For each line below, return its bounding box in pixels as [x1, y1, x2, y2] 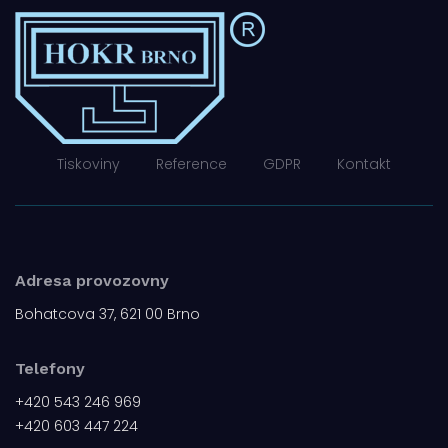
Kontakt [337, 154, 391, 174]
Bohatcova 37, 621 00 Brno [15, 304, 200, 324]
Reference [156, 154, 227, 174]
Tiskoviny [57, 154, 120, 174]
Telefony [15, 359, 85, 378]
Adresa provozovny [15, 271, 169, 290]
